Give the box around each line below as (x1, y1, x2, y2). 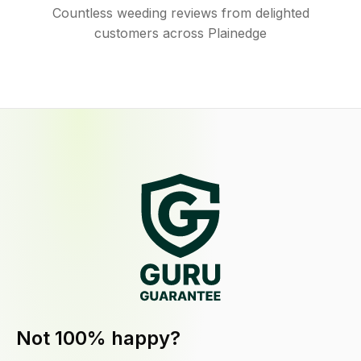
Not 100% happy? (16, 326, 180, 351)
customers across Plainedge (94, 25, 267, 41)
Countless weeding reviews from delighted (52, 5, 309, 21)
